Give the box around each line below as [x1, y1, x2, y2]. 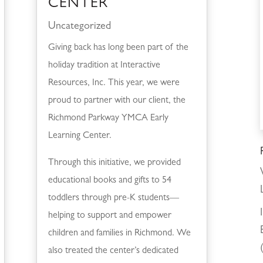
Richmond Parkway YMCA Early [48, 113, 168, 123]
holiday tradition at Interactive [48, 60, 160, 70]
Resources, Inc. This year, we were [48, 78, 180, 88]
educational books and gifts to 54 [48, 176, 171, 186]
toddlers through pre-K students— [48, 193, 179, 203]
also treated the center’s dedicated [48, 246, 178, 256]
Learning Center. [48, 131, 112, 141]
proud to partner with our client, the [48, 96, 186, 106]
